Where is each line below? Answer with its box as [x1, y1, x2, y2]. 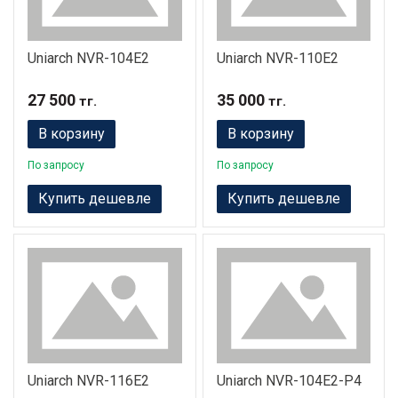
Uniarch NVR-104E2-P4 [216, 372, 362, 390]
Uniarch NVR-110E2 [216, 49, 338, 67]
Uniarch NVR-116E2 [28, 372, 149, 390]
